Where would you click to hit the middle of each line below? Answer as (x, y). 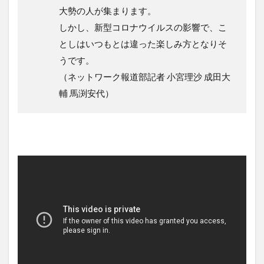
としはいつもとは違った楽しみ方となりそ (143, 44)
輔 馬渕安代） (86, 93)
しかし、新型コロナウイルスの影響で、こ (143, 27)
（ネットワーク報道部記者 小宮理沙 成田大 (145, 77)
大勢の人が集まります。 (108, 11)
